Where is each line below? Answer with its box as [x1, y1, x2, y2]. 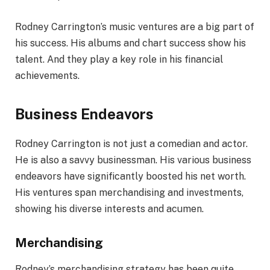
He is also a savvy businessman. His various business [15, 154, 251, 166]
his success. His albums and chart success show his [15, 37, 246, 49]
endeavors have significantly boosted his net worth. [15, 170, 246, 182]
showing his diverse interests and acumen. [15, 202, 204, 215]
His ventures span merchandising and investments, [15, 186, 243, 198]
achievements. [15, 69, 80, 81]
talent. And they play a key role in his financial [15, 53, 223, 65]
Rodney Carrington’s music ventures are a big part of [15, 20, 254, 33]
